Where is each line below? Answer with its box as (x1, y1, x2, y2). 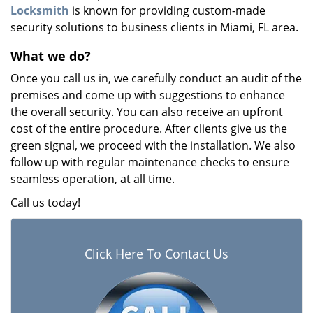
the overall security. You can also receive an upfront (10, 104, 283, 119)
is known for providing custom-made (69, 3, 265, 18)
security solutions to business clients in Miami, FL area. (10, 20, 298, 35)
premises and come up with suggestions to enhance (10, 87, 285, 103)
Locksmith (10, 3, 69, 18)
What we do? (10, 48, 91, 64)
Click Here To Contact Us (85, 245, 228, 262)
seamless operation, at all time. (10, 171, 175, 187)
